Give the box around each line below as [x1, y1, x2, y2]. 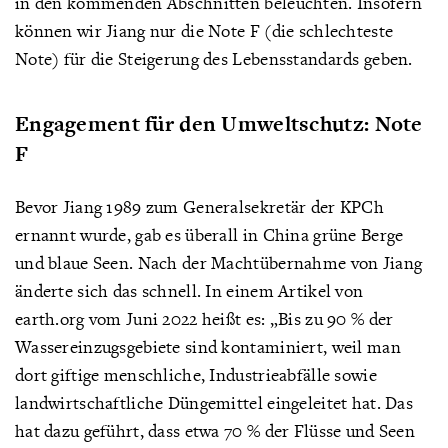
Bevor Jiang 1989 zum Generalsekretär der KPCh [15, 195, 384, 218]
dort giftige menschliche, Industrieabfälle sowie [15, 363, 377, 386]
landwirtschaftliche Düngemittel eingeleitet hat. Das [15, 391, 413, 414]
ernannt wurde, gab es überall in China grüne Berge [15, 223, 404, 246]
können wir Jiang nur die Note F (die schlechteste [15, 19, 394, 42]
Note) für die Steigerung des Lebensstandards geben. [15, 47, 413, 70]
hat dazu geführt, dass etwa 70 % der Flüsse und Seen [15, 419, 415, 442]
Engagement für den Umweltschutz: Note [15, 109, 423, 138]
